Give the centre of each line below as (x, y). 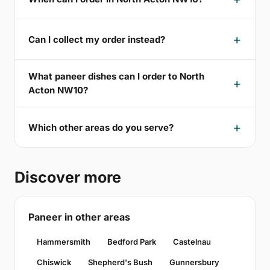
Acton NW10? (58, 90)
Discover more (68, 177)
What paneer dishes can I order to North (116, 77)
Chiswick (54, 262)
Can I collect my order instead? (97, 39)
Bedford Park (132, 242)
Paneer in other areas (79, 217)
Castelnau (192, 242)
